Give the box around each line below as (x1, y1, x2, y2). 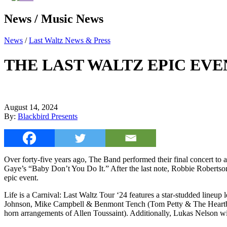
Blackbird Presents (18, 111, 78, 121)
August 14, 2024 (4, 102, 58, 111)
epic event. (4, 173, 39, 182)
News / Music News (4, 12, 103, 25)
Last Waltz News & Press (29, 35, 110, 45)
